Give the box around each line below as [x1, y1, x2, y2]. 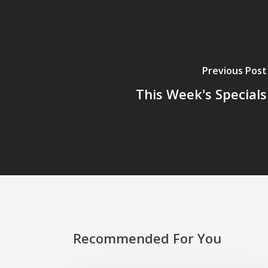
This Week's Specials [135, 84, 267, 103]
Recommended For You [73, 229, 221, 247]
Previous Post [202, 63, 267, 77]
